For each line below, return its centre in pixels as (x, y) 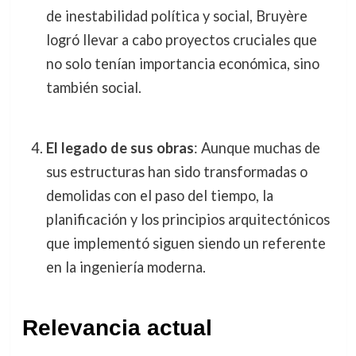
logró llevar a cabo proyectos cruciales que (181, 39)
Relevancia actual (117, 327)
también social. (93, 87)
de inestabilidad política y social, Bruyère (176, 15)
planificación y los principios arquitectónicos (188, 220)
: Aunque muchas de (257, 148)
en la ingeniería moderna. (126, 267)
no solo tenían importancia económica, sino (182, 63)
